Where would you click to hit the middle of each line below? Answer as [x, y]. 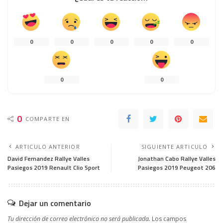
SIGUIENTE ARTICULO [174, 146]
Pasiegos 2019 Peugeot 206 [177, 167]
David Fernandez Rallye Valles [49, 158]
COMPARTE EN [48, 118]
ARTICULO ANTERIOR [48, 146]
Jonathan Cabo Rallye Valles [177, 158]
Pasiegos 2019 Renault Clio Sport [54, 167]
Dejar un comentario [55, 203]
